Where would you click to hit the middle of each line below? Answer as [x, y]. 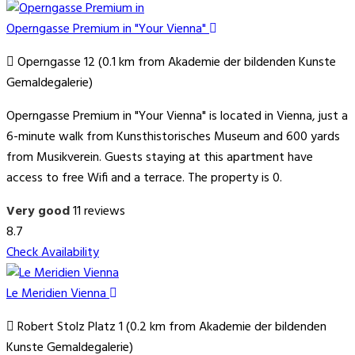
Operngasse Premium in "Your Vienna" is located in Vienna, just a [177, 117]
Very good [38, 212]
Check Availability [53, 253]
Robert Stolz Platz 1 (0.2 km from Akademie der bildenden [170, 328]
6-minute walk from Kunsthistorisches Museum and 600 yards [173, 137]
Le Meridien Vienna [58, 294]
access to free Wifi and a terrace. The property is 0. [144, 179]
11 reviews [99, 212]
